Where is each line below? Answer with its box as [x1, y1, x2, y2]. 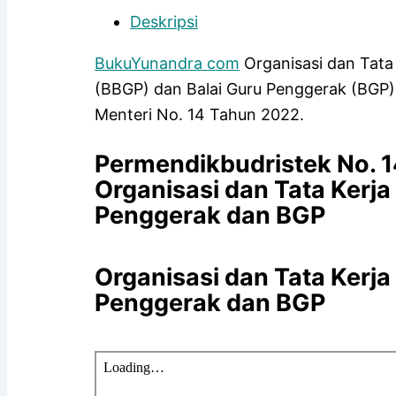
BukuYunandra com [95, 54, 240, 73]
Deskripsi [130, 12, 198, 32]
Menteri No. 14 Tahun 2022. [95, 105, 304, 125]
